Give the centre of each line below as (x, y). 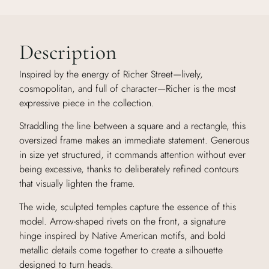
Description (68, 52)
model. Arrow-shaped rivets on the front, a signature (123, 221)
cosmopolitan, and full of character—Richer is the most (128, 88)
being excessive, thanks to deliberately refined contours (129, 169)
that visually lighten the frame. (77, 184)
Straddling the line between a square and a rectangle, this (133, 126)
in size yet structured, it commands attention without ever (133, 155)
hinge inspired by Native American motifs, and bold (123, 235)
